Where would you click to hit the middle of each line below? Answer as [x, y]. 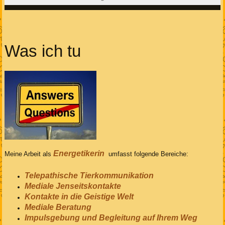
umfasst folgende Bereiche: [149, 154]
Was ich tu [42, 51]
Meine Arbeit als [29, 154]
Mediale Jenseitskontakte [74, 186]
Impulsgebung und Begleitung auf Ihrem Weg [111, 217]
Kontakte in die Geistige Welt [79, 196]
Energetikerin [80, 153]
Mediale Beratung [58, 207]
